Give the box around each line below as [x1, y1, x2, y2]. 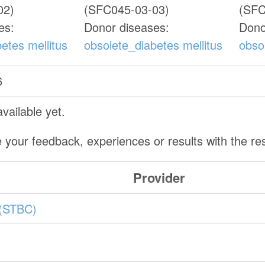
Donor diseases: [84, 18, 170, 36]
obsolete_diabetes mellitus [84, 36, 223, 54]
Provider [133, 168, 186, 188]
